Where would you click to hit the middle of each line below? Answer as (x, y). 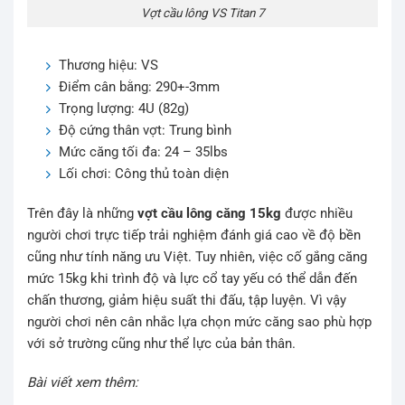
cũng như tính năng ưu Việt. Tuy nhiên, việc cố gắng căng (197, 256)
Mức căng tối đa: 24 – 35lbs (143, 152)
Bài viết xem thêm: (83, 383)
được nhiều (317, 213)
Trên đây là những (82, 213)
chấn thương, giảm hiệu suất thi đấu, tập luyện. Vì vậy (187, 300)
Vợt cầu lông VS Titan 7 (202, 12)
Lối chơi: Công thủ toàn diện (144, 174)
